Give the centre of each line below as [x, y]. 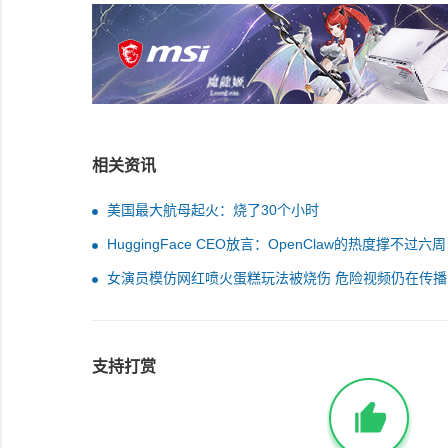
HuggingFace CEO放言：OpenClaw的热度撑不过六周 [276, 244]
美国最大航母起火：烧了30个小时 [213, 210]
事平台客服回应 [141, 302]
